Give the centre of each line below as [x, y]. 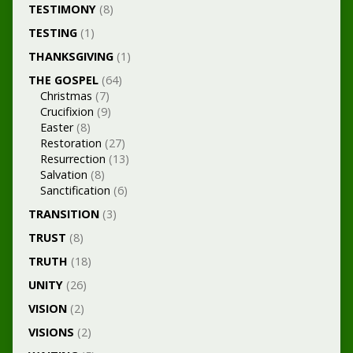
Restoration [71, 143]
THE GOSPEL [63, 80]
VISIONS [51, 332]
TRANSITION [63, 214]
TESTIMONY [62, 9]
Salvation [63, 175]
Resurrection [72, 159]
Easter [56, 127]
